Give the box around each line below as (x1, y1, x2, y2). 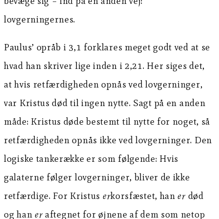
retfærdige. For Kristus (4, 190, 103, 202)
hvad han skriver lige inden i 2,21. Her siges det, (4, 60, 205, 72)
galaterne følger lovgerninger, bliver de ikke (4, 172, 190, 183)
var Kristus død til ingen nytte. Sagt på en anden (4, 97, 206, 109)
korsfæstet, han (110, 190, 178, 202)
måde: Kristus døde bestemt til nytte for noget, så (4, 116, 211, 128)
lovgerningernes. (4, 14, 76, 25)
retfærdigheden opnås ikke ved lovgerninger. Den (4, 134, 212, 146)
